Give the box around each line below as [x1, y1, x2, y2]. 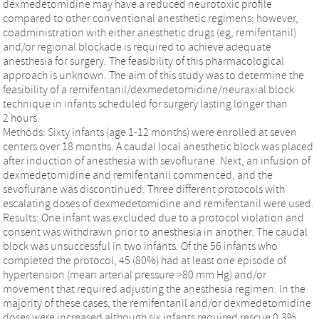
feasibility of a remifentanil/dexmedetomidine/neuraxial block [3, 83, 294, 96]
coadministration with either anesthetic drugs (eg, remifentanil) [3, 26, 296, 39]
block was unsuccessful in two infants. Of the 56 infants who [3, 239, 278, 253]
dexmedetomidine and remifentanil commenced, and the [3, 168, 273, 182]
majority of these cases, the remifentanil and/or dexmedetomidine [3, 296, 311, 310]
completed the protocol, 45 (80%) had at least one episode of [3, 253, 286, 267]
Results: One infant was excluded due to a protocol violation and [3, 211, 304, 224]
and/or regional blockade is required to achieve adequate [3, 40, 271, 53]
